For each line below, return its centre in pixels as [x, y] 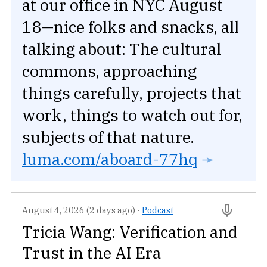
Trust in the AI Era [91, 253]
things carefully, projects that [132, 93]
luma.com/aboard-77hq [110, 159]
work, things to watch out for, [132, 115]
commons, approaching [109, 71]
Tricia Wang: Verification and [130, 232]
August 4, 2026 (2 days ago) [79, 210]
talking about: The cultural [122, 49]
